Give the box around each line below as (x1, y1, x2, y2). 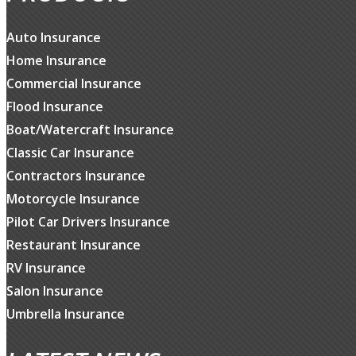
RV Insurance (6, 259, 86, 277)
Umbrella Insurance (6, 305, 125, 323)
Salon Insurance (6, 282, 103, 300)
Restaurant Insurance (6, 236, 141, 254)
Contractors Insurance (6, 167, 145, 185)
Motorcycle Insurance (6, 190, 140, 208)
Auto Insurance (6, 29, 101, 47)
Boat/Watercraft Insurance (6, 121, 174, 139)
